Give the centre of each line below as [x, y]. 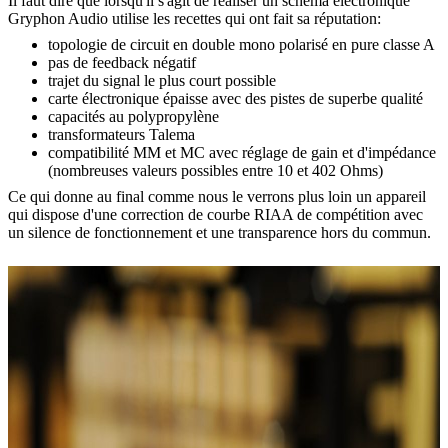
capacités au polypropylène [133, 116]
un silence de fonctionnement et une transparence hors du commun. [219, 232]
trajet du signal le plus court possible [162, 80]
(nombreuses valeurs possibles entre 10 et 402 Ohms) [215, 170]
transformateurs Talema [121, 134]
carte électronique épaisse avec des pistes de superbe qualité [235, 98]
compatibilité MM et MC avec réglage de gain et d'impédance [242, 152]
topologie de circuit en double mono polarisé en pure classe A [241, 44]
